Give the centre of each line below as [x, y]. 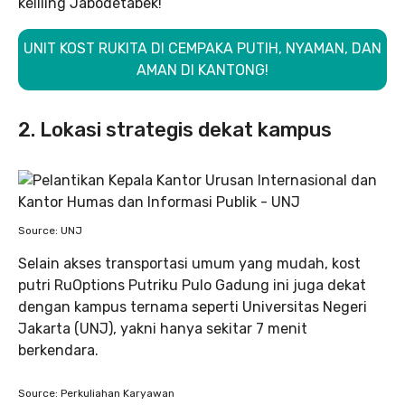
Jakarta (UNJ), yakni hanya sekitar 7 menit [163, 329]
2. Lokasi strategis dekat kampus [175, 130]
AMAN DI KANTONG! [202, 70]
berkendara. [58, 350]
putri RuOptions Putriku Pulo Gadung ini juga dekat [192, 285]
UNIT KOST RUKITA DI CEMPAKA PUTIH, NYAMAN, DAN [202, 48]
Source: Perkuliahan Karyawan [96, 393]
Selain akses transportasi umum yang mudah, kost [189, 264]
